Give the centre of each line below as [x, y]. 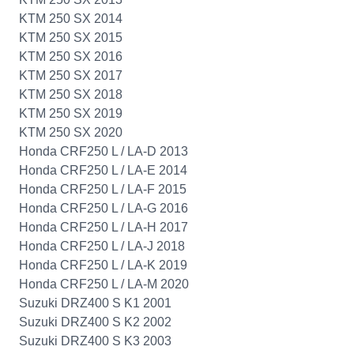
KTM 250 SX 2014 [71, 19]
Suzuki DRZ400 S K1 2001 [95, 303]
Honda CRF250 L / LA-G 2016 [104, 208]
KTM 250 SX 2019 [71, 113]
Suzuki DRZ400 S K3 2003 [95, 341]
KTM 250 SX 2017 [71, 75]
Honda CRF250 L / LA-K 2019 [103, 265]
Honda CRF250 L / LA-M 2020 [104, 284]
